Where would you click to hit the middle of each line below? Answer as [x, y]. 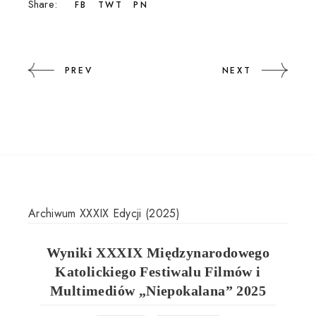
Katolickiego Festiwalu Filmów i [158, 271]
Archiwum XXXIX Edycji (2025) [104, 213]
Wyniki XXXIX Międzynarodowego [158, 252]
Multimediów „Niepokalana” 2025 [158, 290]
